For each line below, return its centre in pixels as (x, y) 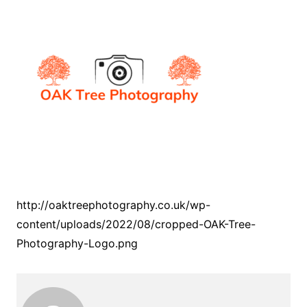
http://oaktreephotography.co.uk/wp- (113, 205)
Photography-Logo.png (77, 243)
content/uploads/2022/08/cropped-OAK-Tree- (136, 224)
